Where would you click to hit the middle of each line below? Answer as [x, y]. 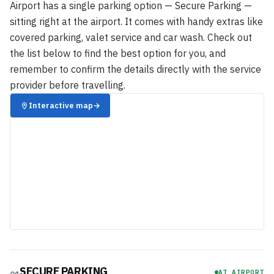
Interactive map [61, 106]
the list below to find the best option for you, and [118, 53]
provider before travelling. [68, 85]
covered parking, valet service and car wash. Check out [131, 37]
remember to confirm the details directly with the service [135, 69]
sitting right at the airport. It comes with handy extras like [136, 21]
